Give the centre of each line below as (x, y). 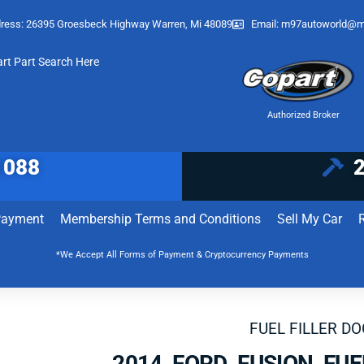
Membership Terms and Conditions (160, 219)
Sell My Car (310, 219)
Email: (266, 24)
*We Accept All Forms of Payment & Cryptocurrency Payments (182, 254)
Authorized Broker (303, 115)
